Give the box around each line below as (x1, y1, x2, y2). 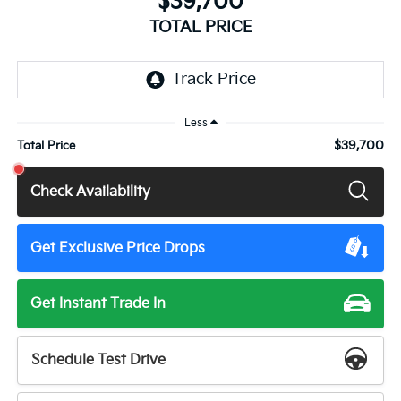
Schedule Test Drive (31, 351, 166, 369)
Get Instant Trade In (30, 295, 166, 313)
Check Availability (30, 183, 151, 200)
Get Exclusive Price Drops (30, 239, 206, 257)
